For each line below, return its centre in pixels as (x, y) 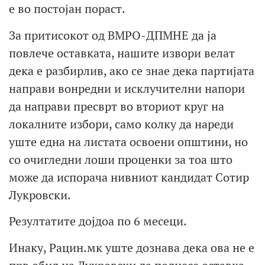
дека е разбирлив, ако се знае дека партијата (132, 70)
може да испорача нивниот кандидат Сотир (129, 177)
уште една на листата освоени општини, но (128, 141)
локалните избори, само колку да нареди (121, 124)
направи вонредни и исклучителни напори (127, 88)
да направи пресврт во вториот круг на (117, 106)
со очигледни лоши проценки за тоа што (121, 159)
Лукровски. (40, 195)
